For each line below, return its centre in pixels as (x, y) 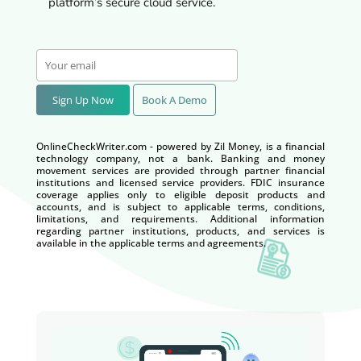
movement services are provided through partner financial (180, 170)
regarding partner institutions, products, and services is (180, 230)
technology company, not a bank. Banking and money (180, 158)
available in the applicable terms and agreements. (151, 243)
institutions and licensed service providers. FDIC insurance (180, 182)
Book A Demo (174, 100)
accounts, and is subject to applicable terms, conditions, (180, 206)
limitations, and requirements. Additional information (180, 218)
